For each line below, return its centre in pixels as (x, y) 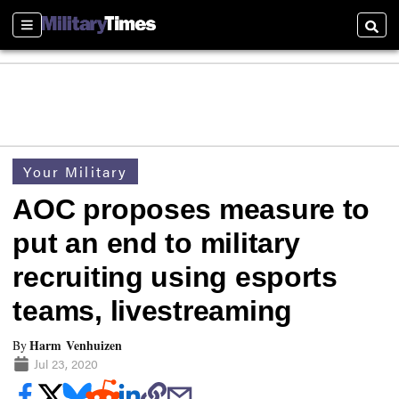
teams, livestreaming (153, 311)
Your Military (76, 171)
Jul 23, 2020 (65, 363)
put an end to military (156, 244)
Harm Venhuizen (76, 345)
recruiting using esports (175, 277)
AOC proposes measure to (191, 210)
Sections (43, 33)
